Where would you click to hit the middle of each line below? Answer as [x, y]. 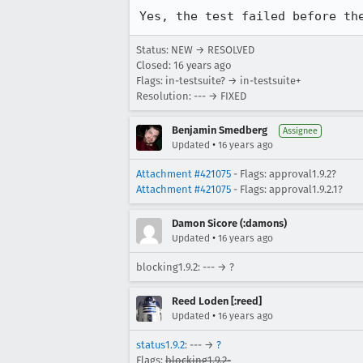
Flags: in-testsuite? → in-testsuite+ [218, 81]
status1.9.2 [160, 345]
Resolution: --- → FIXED [191, 96]
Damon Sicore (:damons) [229, 223]
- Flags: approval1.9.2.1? [287, 189]
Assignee [300, 131]
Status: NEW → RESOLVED [195, 50]
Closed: [155, 65]
